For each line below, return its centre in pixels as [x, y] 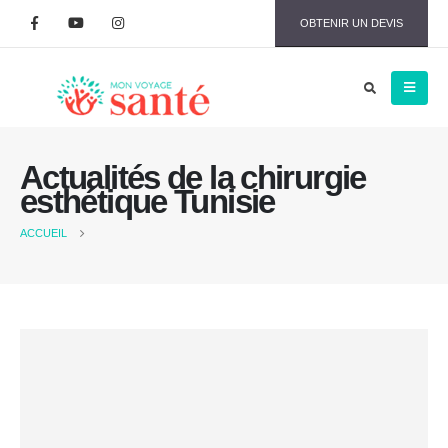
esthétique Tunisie [147, 202]
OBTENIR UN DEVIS [352, 22]
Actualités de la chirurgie [193, 178]
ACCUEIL [43, 233]
